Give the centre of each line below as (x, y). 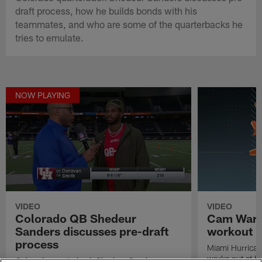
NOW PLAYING (43, 95)
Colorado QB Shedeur (76, 218)
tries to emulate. (50, 37)
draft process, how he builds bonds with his (106, 10)
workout (230, 231)
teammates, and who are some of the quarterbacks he (129, 24)
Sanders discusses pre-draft (92, 231)
